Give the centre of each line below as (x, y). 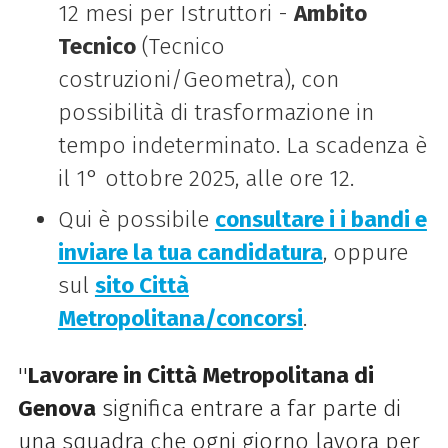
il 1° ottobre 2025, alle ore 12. (205, 178)
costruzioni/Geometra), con (198, 79)
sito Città (141, 285)
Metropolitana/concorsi (180, 318)
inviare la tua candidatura (190, 252)
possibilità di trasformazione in (215, 112)
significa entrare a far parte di (248, 408)
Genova (56, 408)
